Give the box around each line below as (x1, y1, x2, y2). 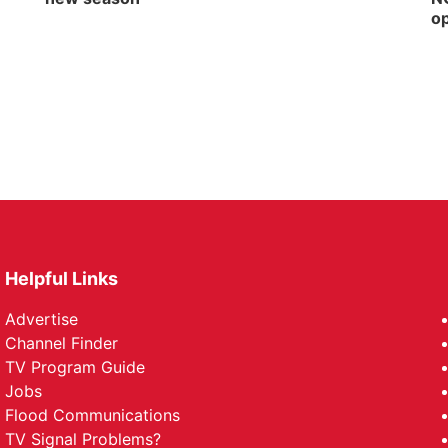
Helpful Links (5, 268, 119, 289)
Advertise (5, 309, 79, 329)
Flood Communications (5, 405, 181, 425)
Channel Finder (5, 333, 119, 353)
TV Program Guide (5, 357, 146, 377)
